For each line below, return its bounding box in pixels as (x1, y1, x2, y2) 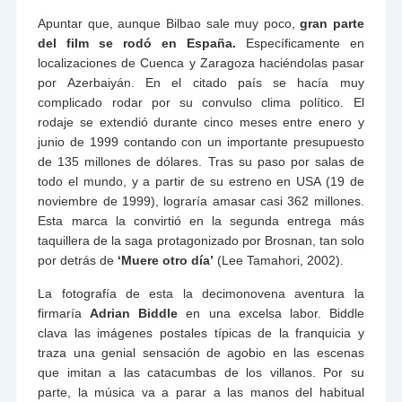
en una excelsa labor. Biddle (178, 306, 364, 321)
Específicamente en (235, 36, 364, 51)
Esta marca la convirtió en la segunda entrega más (38, 214, 364, 229)
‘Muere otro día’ (118, 253, 214, 268)
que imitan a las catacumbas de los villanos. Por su (38, 365, 364, 380)
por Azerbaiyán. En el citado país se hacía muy (38, 75, 364, 91)
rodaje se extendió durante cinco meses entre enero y (38, 115, 364, 130)
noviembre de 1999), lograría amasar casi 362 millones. (38, 194, 364, 209)
